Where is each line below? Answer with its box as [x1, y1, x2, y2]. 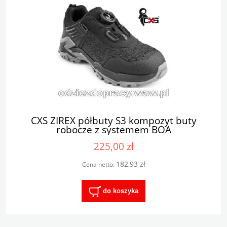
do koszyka [102, 186, 138, 195]
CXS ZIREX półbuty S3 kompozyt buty [30, 113, 197, 127]
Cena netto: [82, 160, 116, 169]
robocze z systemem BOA [56, 122, 171, 136]
